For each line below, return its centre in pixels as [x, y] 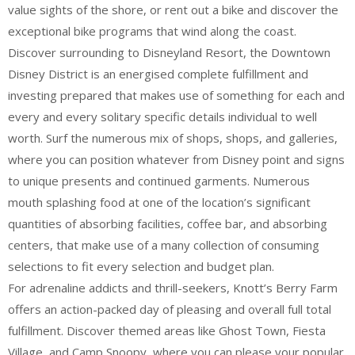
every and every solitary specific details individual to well [162, 116]
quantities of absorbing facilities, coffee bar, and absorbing [168, 223]
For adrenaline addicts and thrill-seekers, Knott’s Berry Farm [173, 288]
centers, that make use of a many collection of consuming [164, 245]
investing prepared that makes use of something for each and [176, 95]
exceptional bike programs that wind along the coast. [152, 31]
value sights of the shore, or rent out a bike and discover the [173, 10]
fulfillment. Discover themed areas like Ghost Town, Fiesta [167, 330]
